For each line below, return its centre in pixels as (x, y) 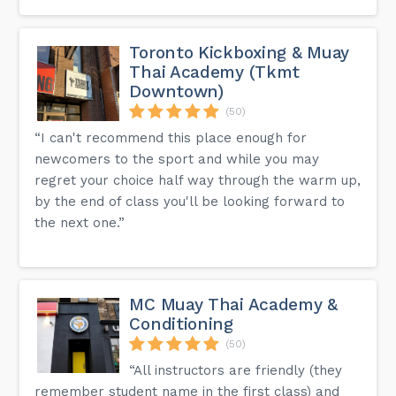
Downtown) (176, 91)
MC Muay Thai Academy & (233, 304)
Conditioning (181, 324)
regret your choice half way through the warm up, (198, 180)
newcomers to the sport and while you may (177, 159)
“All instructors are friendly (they (236, 370)
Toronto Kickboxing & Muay (239, 52)
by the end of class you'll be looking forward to (190, 201)
